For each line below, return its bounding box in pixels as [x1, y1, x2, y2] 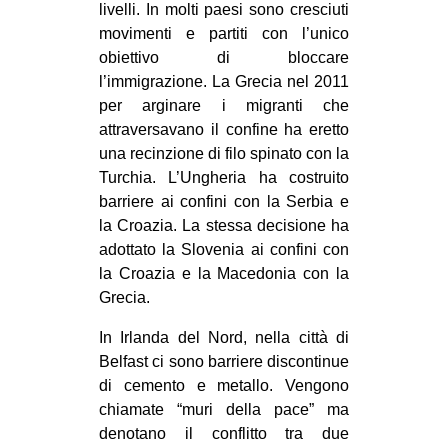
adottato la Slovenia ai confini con [99, 241, 349, 259]
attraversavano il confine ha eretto [99, 121, 349, 139]
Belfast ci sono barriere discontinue [99, 353, 349, 371]
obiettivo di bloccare [99, 49, 349, 67]
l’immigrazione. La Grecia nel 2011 [99, 73, 349, 91]
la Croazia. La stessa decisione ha [99, 217, 349, 235]
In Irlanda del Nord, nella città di [99, 329, 349, 347]
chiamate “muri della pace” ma [99, 401, 349, 419]
